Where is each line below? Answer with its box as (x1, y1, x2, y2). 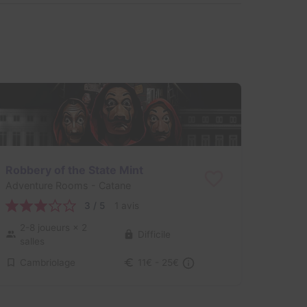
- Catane (88, 180, 131, 192)
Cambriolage (19, 257, 75, 269)
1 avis (114, 200, 139, 212)
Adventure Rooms (5, 180, 88, 192)
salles (19, 236, 45, 247)
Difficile (137, 229, 171, 241)
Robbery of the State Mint (5, 163, 143, 177)
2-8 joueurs (19, 222, 73, 234)
